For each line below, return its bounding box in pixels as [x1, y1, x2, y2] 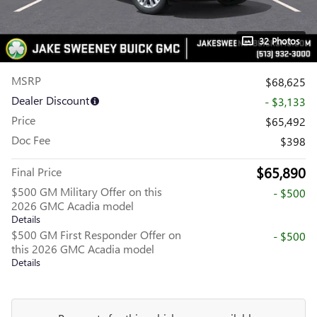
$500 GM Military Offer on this [11, 184, 162, 199]
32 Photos [259, 35, 300, 47]
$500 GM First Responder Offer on [11, 227, 181, 242]
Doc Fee [11, 132, 50, 147]
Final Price [11, 164, 62, 179]
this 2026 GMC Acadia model [11, 241, 154, 256]
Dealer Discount [11, 93, 89, 108]
